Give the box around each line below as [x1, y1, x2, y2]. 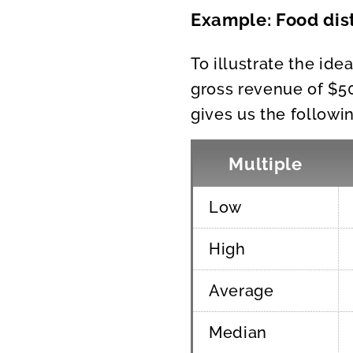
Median [209, 323, 267, 343]
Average [209, 281, 274, 301]
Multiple [229, 154, 303, 175]
